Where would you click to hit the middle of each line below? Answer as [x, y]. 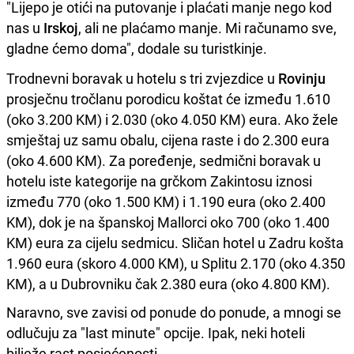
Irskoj [61, 27]
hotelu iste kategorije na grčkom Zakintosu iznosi [159, 181]
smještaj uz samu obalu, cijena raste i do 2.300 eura [168, 139]
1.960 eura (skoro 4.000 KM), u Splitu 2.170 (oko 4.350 [176, 263]
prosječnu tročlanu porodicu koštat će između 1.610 [168, 98]
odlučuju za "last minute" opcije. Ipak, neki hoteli [156, 332]
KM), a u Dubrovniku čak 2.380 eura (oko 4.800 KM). [168, 283]
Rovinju [302, 78]
